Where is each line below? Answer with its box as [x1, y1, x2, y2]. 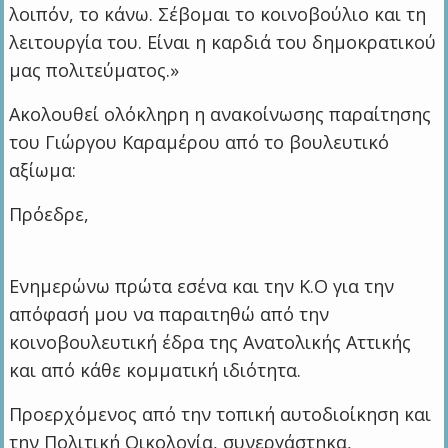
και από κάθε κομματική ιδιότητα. [9, 357, 302, 382]
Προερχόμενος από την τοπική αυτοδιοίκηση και [9, 401, 432, 426]
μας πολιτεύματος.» [9, 57, 180, 82]
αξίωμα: [9, 157, 77, 182]
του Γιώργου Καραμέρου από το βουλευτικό [9, 129, 390, 154]
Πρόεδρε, [9, 201, 90, 226]
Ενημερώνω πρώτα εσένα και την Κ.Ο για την [9, 273, 395, 298]
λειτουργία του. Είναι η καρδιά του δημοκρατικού [9, 29, 437, 54]
